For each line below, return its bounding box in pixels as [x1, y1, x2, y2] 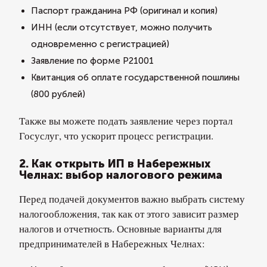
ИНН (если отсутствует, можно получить [31, 22, 212, 33]
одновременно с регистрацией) [31, 39, 169, 49]
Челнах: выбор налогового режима [19, 168, 222, 182]
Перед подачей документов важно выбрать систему [19, 192, 245, 206]
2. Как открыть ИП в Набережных [19, 157, 210, 170]
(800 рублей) [31, 89, 85, 100]
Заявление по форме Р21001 [31, 55, 154, 66]
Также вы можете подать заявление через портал [19, 114, 232, 128]
